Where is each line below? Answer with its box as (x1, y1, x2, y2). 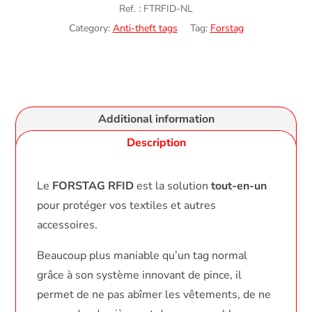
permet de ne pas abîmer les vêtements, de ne (37, 286, 272, 302)
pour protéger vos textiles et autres (37, 197, 217, 213)
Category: (68, 21, 110, 35)
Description (126, 134, 186, 150)
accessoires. (37, 217, 98, 233)
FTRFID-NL (143, 1, 193, 15)
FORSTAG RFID (52, 178, 134, 194)
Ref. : (119, 1, 141, 15)
